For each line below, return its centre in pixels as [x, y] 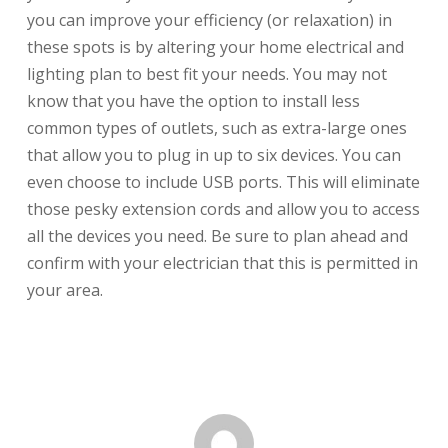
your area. [64, 289]
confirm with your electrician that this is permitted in [222, 262]
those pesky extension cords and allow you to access [223, 208]
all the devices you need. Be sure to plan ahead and [217, 235]
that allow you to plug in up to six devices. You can [213, 154]
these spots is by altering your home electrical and [215, 46]
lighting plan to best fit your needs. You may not [206, 73]
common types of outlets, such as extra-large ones [216, 127]
